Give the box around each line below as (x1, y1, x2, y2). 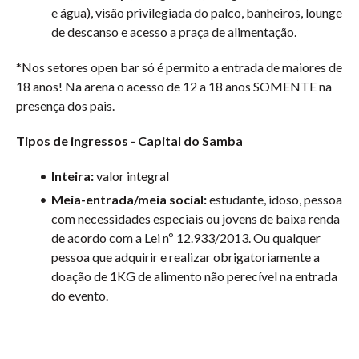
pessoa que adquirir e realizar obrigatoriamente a (51, 249, 320, 264)
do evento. (51, 288, 108, 303)
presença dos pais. (16, 98, 115, 113)
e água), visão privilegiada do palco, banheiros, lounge (51, 5, 342, 20)
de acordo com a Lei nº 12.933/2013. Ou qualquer (51, 230, 321, 245)
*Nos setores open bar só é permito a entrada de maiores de (16, 59, 342, 75)
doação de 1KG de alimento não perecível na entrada (51, 268, 337, 284)
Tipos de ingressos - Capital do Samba (16, 133, 243, 148)
